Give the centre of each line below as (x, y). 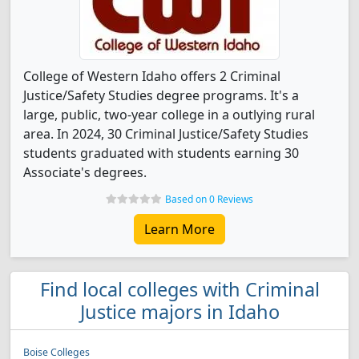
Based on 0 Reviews (209, 199)
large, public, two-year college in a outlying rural (169, 115)
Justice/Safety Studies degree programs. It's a (161, 95)
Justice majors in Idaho (179, 312)
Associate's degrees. (85, 172)
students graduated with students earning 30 (161, 153)
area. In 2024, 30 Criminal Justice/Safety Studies (166, 134)
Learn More (179, 229)
